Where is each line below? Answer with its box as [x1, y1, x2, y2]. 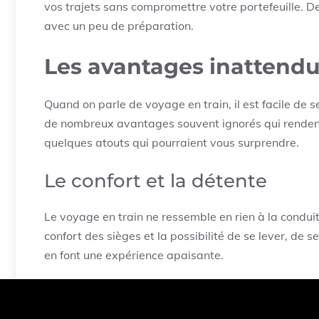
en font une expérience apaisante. [44, 248, 224, 262]
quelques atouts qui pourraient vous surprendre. [44, 135, 299, 150]
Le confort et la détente [44, 169, 267, 192]
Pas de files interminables [78, 284, 217, 298]
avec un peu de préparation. [44, 19, 194, 33]
